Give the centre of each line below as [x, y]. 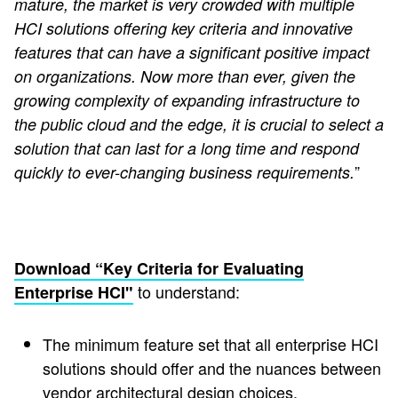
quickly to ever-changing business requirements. [184, 172]
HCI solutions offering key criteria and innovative [183, 28]
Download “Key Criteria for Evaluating [159, 269]
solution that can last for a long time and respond [187, 148]
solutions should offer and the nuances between [212, 368]
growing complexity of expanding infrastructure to [187, 100]
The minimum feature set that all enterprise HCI [211, 344]
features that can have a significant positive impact [192, 52]
